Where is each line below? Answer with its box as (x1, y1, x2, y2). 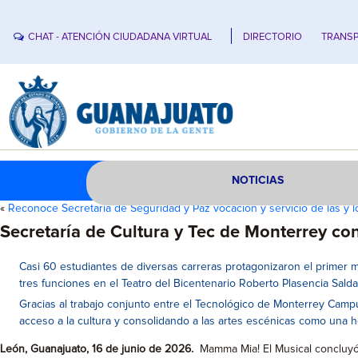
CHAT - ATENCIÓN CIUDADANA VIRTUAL (28, 31, 213, 42)
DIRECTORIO (243, 31, 303, 42)
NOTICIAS (232, 175, 284, 186)
